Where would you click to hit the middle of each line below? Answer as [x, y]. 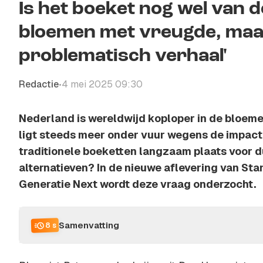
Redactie [39, 84]
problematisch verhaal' [123, 56]
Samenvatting [89, 225]
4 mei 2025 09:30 [102, 84]
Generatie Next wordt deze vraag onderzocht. [137, 184]
